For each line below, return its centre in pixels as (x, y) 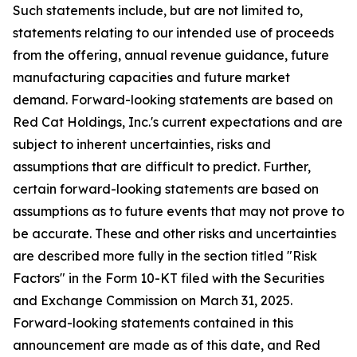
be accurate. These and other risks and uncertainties (175, 233)
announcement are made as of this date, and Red (167, 345)
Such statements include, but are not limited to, (158, 10)
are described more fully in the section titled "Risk (165, 256)
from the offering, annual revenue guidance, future (171, 55)
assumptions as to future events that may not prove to (178, 211)
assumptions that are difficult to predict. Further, (162, 167)
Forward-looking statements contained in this (153, 323)
